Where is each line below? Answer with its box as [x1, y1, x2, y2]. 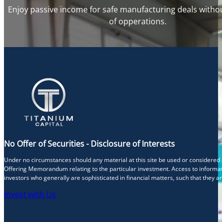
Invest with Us [4, 189, 56, 200]
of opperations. [109, 16, 166, 27]
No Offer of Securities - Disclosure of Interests [4, 138, 175, 150]
